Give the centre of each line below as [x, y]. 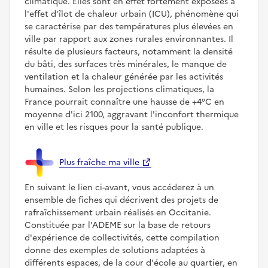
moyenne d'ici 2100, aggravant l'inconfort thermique [132, 115]
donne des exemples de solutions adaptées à [115, 251]
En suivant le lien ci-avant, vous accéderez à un [119, 188]
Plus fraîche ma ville [99, 162]
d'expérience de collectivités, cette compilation [122, 238]
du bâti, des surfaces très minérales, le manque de [126, 65]
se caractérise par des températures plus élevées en [129, 27]
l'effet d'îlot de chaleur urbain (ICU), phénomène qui [132, 14]
